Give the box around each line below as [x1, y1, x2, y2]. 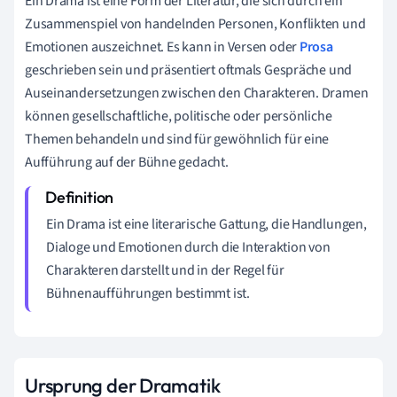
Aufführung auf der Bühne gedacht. [25, 152, 229, 172]
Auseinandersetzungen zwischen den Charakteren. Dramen [25, 82, 369, 103]
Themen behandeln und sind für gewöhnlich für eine [25, 128, 330, 149]
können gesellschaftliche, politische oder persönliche [25, 105, 332, 126]
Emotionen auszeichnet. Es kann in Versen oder [25, 36, 300, 57]
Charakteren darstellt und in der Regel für [46, 260, 284, 280]
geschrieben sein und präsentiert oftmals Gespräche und [25, 59, 353, 80]
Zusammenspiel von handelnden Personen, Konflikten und [25, 13, 366, 34]
